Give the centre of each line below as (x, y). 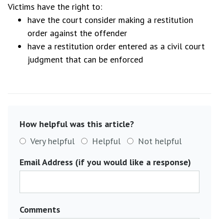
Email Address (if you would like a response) (105, 162)
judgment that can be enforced (85, 59)
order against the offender (77, 33)
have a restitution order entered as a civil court (116, 46)
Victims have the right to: (55, 7)
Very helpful (53, 141)
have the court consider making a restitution (110, 20)
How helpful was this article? (77, 124)
